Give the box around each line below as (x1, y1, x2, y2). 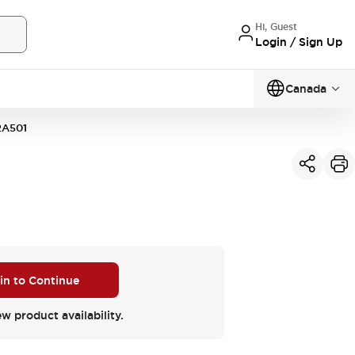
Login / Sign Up (255, 34, 342, 49)
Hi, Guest (255, 20, 297, 33)
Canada (285, 82, 326, 96)
